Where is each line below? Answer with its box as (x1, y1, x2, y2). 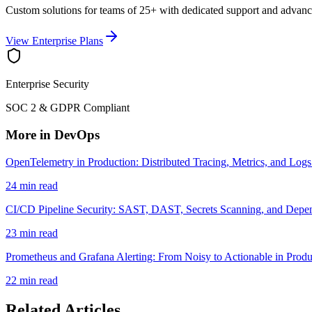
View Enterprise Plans (6, 35, 103, 47)
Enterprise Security (6, 78, 89, 91)
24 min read (6, 179, 58, 192)
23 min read (6, 226, 58, 239)
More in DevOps (6, 127, 100, 143)
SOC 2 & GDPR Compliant (6, 102, 130, 114)
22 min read (6, 274, 58, 286)
